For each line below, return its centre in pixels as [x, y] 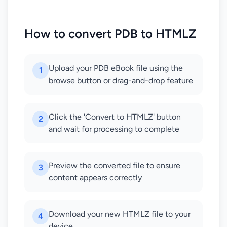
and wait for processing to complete [114, 129]
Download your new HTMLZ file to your [120, 214]
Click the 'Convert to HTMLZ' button [115, 117]
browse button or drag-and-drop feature [121, 80]
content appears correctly [95, 178]
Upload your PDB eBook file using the [116, 68]
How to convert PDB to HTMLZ [110, 34]
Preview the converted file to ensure [115, 165]
